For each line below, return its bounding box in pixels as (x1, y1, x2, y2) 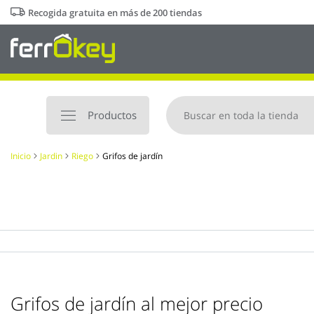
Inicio (11, 150, 31, 162)
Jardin (40, 150, 62, 162)
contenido (10, 27, 57, 41)
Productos (88, 108, 137, 122)
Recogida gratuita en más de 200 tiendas (28, 6, 202, 19)
